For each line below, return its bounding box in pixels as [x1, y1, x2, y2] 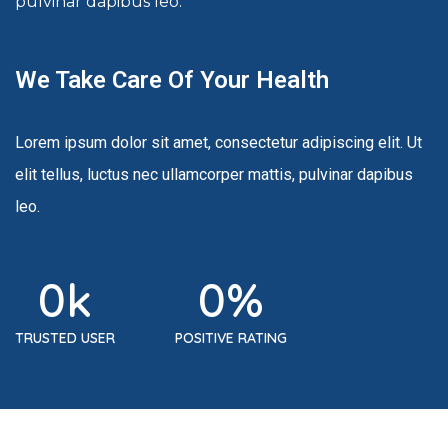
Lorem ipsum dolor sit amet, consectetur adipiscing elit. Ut [15, 133, 422, 153]
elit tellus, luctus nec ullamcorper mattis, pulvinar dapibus [15, 165, 413, 185]
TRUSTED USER [15, 329, 115, 348]
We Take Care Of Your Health [15, 66, 329, 95]
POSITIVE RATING [175, 329, 287, 348]
